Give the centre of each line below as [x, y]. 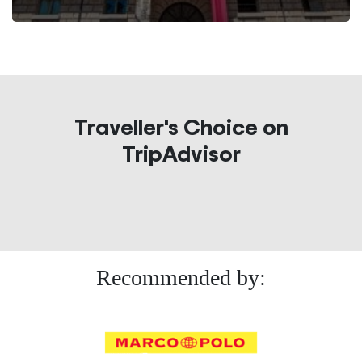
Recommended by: [181, 277]
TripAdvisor [181, 153]
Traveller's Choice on [181, 126]
